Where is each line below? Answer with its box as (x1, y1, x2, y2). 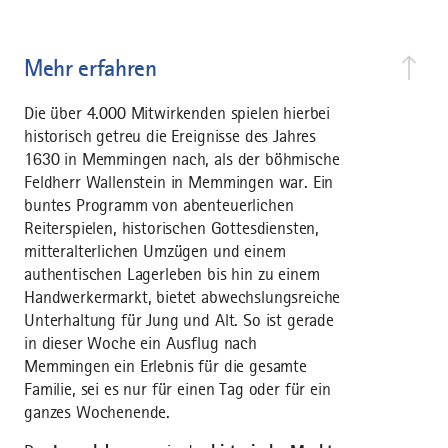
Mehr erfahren (24, 54, 157, 83)
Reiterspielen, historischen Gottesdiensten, (24, 218, 320, 239)
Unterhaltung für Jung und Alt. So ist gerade (24, 310, 334, 331)
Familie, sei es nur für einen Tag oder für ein (24, 379, 331, 400)
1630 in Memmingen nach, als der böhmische (24, 149, 340, 170)
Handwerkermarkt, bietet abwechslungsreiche (24, 287, 341, 308)
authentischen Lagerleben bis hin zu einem (24, 264, 320, 285)
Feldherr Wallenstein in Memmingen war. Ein (24, 172, 334, 193)
